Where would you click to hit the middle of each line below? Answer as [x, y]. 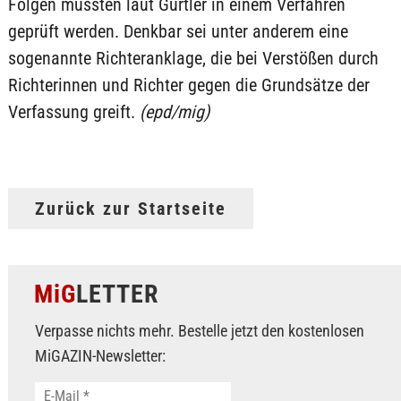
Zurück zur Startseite [130, 208]
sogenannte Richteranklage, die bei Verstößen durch [193, 58]
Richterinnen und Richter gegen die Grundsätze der [188, 85]
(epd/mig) [174, 111]
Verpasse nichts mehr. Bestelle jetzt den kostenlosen [199, 330]
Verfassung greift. [73, 111]
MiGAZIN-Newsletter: [100, 355]
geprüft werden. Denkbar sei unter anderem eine [178, 31]
